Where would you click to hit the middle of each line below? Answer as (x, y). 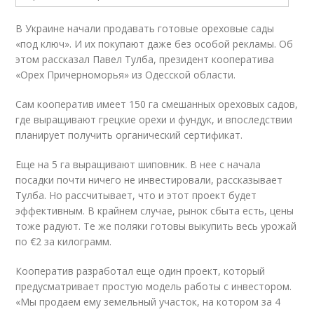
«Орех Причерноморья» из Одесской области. (126, 75)
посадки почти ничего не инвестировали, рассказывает (149, 180)
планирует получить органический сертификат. (129, 135)
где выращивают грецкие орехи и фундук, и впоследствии (154, 120)
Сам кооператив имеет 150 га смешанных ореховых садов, (157, 104)
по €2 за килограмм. (64, 241)
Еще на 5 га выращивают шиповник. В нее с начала (138, 164)
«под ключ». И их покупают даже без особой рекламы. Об (155, 44)
